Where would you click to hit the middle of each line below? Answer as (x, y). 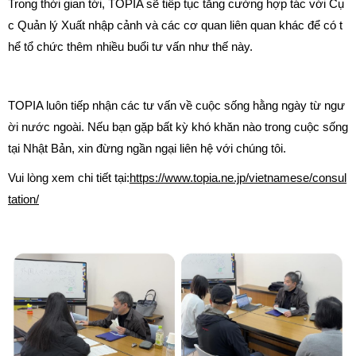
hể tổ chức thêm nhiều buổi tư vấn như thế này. (130, 47)
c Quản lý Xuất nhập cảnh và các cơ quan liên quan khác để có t (175, 25)
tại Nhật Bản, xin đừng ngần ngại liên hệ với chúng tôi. (147, 149)
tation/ (23, 199)
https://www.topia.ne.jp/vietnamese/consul (238, 178)
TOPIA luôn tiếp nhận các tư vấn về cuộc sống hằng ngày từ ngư (176, 106)
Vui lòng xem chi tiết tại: (69, 178)
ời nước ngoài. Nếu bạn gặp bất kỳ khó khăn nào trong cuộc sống (178, 127)
